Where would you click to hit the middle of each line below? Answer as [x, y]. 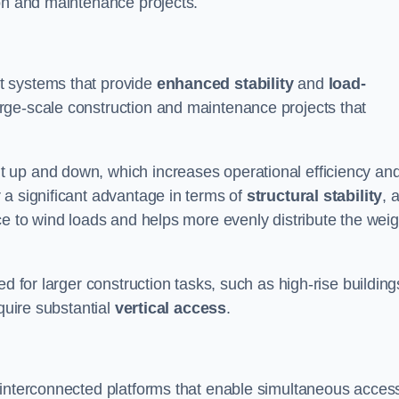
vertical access [170, 308]
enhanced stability [225, 84]
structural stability [314, 196]
